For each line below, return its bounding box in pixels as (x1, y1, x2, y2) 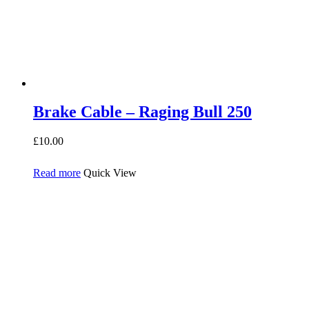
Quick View (83, 166, 137, 179)
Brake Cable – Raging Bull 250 (33, 103, 252, 121)
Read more (33, 166, 81, 179)
